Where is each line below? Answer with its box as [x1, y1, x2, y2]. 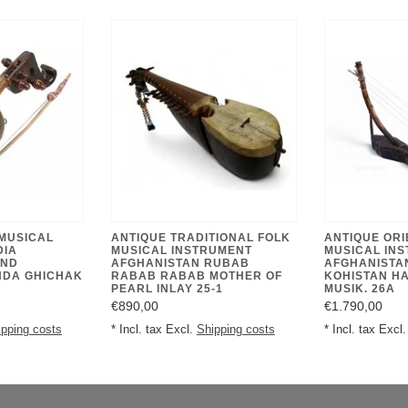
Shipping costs [196, 322, 275, 336]
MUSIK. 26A [323, 281, 395, 295]
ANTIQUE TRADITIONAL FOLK [110, 230, 291, 244]
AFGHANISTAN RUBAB [110, 256, 250, 270]
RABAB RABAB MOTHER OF [110, 269, 282, 282]
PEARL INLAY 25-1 [110, 281, 223, 295]
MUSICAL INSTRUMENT [110, 243, 252, 257]
